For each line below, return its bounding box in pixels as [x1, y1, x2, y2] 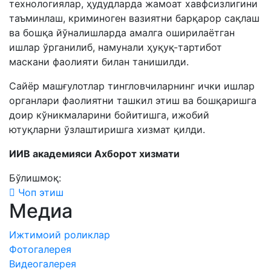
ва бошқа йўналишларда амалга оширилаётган [9, 27, 235, 39]
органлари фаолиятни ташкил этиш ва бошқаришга [9, 94, 256, 106]
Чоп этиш [15, 186, 64, 198]
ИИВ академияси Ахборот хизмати [9, 148, 180, 160]
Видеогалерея [9, 258, 76, 270]
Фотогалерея [9, 243, 71, 255]
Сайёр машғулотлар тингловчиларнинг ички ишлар [9, 80, 255, 92]
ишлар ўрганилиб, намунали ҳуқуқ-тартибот [9, 41, 222, 53]
